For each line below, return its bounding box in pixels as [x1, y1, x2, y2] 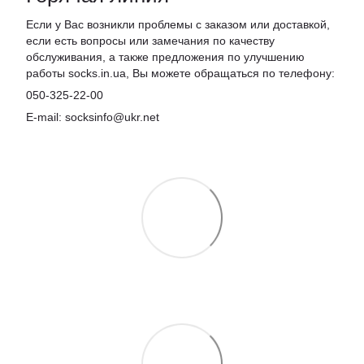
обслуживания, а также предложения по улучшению [26, 50, 305, 63]
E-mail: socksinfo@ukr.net [26, 110, 159, 123]
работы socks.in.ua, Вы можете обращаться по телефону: [26, 66, 335, 80]
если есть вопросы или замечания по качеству [26, 33, 275, 47]
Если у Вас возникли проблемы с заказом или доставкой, [26, 17, 330, 31]
